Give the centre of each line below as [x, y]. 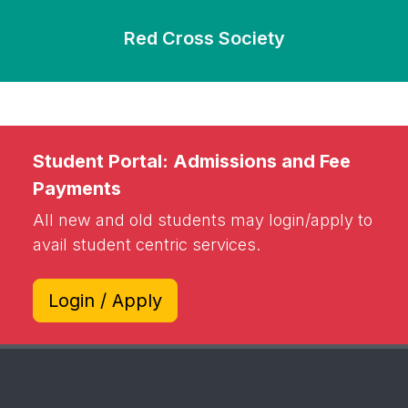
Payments [77, 189]
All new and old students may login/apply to [203, 220]
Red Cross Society [204, 38]
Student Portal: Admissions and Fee [192, 161]
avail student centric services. [147, 245]
